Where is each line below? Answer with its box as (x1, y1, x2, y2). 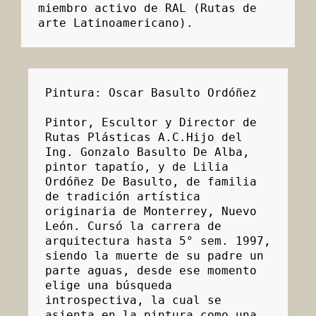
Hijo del (186, 130, 243, 145)
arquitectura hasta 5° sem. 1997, (45, 234, 271, 248)
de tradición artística (45, 190, 200, 204)
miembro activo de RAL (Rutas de (38, 1, 257, 16)
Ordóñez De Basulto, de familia (45, 175, 257, 189)
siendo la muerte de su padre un (45, 249, 264, 263)
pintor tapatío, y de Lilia (45, 160, 229, 174)
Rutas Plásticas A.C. (45, 130, 186, 145)
